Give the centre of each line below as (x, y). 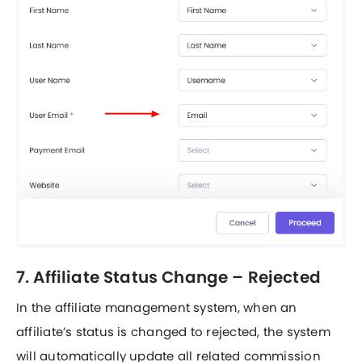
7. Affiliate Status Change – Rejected (168, 277)
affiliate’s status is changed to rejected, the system (173, 331)
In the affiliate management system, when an (157, 307)
